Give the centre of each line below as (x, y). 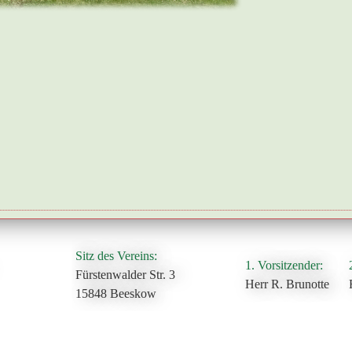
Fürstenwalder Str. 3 (126, 275)
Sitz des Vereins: (117, 256)
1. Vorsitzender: (284, 265)
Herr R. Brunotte (288, 284)
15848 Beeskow (116, 293)
